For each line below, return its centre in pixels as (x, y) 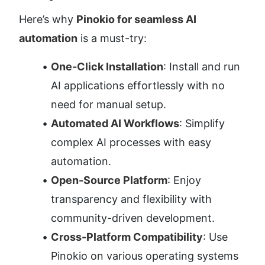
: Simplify (202, 123)
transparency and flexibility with (131, 199)
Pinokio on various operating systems (145, 256)
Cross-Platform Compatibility (127, 237)
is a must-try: (112, 38)
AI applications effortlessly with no (138, 85)
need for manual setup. (109, 104)
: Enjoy (184, 180)
